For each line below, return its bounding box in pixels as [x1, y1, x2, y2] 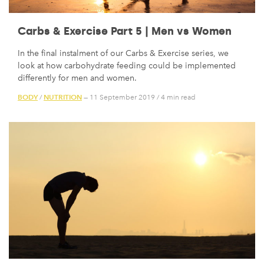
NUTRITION [44, 92, 82, 101]
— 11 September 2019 [82, 93, 155, 101]
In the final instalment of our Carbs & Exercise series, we [18, 48, 229, 59]
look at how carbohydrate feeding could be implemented [18, 61, 236, 71]
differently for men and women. [18, 73, 137, 84]
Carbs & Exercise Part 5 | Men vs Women [18, 25, 232, 38]
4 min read [161, 93, 196, 101]
